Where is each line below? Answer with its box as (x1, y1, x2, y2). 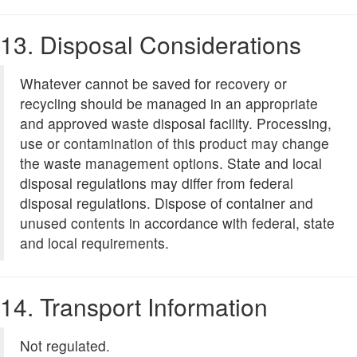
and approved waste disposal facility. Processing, (20, 113, 331, 134)
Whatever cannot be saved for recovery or (20, 73, 287, 94)
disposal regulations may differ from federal (20, 173, 293, 194)
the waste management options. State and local (20, 153, 322, 174)
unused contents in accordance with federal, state (20, 213, 335, 233)
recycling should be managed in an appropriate (20, 93, 318, 114)
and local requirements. (20, 233, 169, 253)
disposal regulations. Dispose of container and (20, 193, 313, 214)
